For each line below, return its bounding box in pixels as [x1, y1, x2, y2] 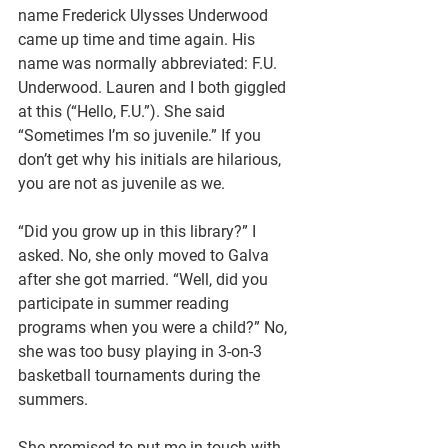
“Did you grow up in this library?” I [18, 222, 260, 241]
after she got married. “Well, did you [18, 270, 272, 289]
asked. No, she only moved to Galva [18, 246, 273, 265]
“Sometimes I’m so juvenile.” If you [18, 126, 265, 145]
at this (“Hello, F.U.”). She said [18, 102, 229, 121]
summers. [18, 390, 92, 409]
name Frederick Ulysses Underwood [18, 6, 272, 25]
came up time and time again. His [18, 30, 259, 49]
